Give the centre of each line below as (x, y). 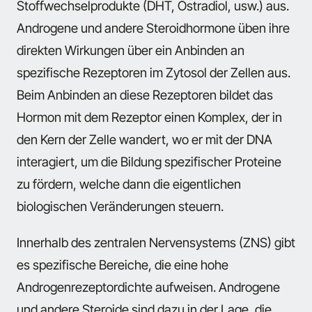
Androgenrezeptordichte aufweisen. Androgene (148, 287)
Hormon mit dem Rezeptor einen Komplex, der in (149, 117)
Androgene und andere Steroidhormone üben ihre (153, 28)
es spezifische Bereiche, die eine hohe (123, 265)
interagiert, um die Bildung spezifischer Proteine (149, 162)
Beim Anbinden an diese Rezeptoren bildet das (145, 95)
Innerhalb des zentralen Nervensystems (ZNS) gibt (156, 243)
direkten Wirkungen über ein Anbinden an (131, 50)
